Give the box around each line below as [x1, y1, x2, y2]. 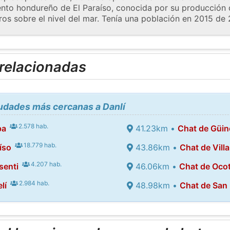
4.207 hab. [29, 160, 62, 168]
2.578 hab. [17, 122, 49, 130]
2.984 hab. [17, 179, 50, 187]
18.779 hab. [22, 141, 57, 149]
